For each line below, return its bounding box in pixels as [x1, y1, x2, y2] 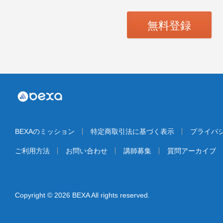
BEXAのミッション [15, 127, 75, 136]
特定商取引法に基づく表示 [91, 127, 174, 136]
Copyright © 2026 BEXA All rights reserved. [15, 191, 150, 200]
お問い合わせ [66, 147, 108, 155]
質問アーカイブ [167, 147, 216, 155]
